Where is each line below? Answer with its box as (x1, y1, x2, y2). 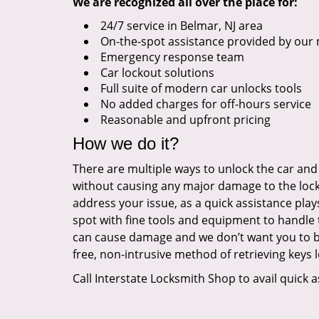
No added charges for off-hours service (100, 96, 311, 112)
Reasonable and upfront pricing (100, 112, 271, 127)
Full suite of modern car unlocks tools (100, 80, 302, 96)
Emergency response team (100, 49, 244, 65)
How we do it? (73, 134, 179, 153)
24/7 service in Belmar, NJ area (100, 18, 263, 33)
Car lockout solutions (100, 65, 214, 80)
